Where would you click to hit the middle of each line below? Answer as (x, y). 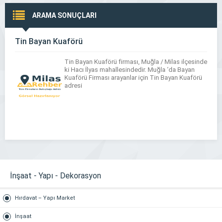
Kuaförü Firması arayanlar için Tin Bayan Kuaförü (133, 78)
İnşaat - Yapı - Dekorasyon (55, 176)
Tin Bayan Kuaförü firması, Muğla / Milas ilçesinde (136, 62)
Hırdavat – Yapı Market (45, 198)
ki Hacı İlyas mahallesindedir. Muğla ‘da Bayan (130, 70)
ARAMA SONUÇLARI (64, 15)
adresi (73, 85)
